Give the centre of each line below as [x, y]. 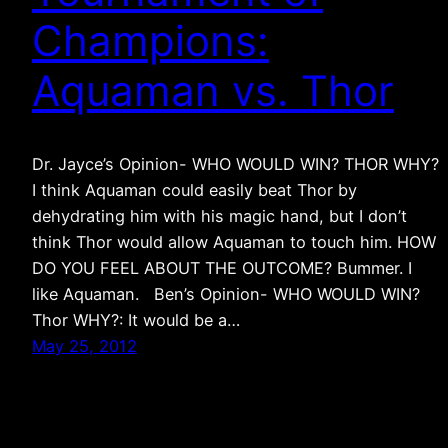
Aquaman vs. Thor [213, 91]
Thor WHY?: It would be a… [136, 320]
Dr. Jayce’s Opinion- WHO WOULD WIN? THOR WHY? [235, 164]
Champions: [150, 41]
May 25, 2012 [84, 346]
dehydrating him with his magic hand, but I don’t [219, 216]
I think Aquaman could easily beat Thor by [194, 190]
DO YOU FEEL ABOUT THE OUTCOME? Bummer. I [222, 268]
